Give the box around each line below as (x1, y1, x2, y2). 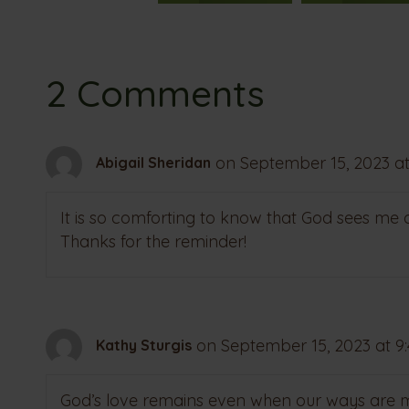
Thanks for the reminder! (60, 230, 246, 252)
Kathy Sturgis (96, 336, 192, 355)
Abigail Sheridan (96, 153, 211, 173)
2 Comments (46, 69, 265, 116)
